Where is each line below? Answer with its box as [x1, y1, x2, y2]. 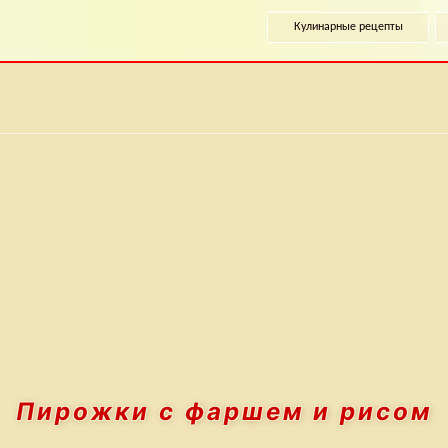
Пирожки [16, 397, 159, 426]
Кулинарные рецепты [293, 21, 403, 33]
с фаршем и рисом [159, 397, 432, 426]
